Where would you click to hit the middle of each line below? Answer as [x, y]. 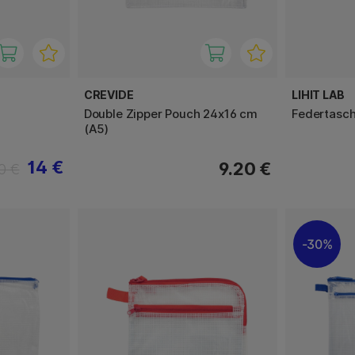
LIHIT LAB [318, 94]
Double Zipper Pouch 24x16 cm [170, 113]
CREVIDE [109, 94]
